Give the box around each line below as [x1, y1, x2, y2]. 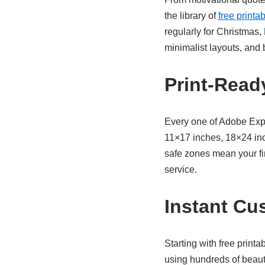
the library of [164, 10, 218, 21]
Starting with [164, 238, 219, 248]
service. [164, 164, 197, 174]
